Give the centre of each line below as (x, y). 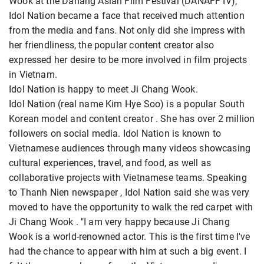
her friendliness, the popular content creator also (111, 45)
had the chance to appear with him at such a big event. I (128, 252)
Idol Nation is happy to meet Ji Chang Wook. (103, 90)
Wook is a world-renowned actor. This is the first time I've (130, 237)
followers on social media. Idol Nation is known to (115, 134)
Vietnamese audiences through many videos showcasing (130, 148)
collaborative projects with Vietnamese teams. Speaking (128, 178)
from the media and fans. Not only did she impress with (127, 31)
